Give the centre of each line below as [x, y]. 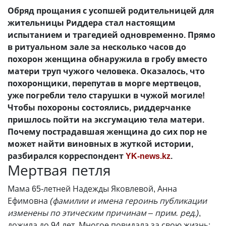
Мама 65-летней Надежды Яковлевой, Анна [92, 189]
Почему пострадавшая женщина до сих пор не [107, 132]
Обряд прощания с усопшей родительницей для [111, 11]
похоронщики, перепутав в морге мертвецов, [104, 83]
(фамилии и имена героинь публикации [128, 201]
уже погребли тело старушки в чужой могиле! [106, 95]
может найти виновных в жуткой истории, [100, 144]
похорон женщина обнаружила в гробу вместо [107, 59]
